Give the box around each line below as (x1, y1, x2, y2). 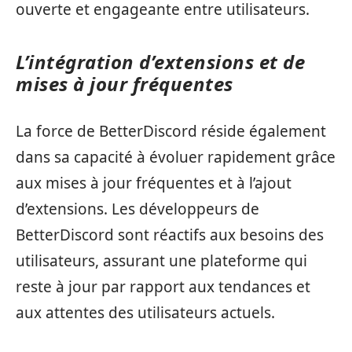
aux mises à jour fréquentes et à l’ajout (16, 173, 291, 193)
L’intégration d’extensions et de (16, 48, 305, 75)
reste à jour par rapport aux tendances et (16, 277, 310, 297)
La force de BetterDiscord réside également (16, 121, 326, 141)
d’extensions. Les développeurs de (16, 199, 259, 219)
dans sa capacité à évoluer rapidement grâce (16, 147, 335, 167)
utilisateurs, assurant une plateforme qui (16, 251, 307, 271)
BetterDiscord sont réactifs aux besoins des (16, 225, 324, 245)
